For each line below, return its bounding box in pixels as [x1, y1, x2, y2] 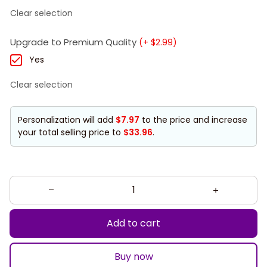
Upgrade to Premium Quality [10, 36, 136, 48]
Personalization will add [18, 113, 116, 126]
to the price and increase [139, 113, 247, 126]
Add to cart [107, 216, 160, 230]
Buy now [114, 250, 153, 263]
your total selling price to [18, 126, 123, 138]
